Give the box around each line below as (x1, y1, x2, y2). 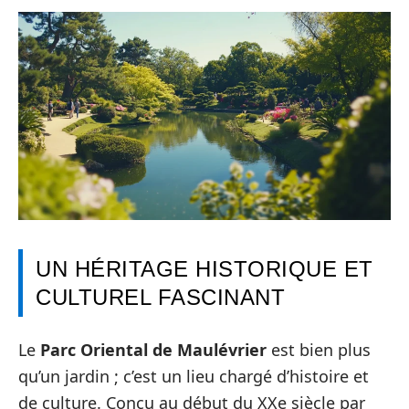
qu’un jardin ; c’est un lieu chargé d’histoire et (18, 365, 369, 388)
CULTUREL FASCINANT (36, 284, 285, 309)
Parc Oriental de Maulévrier (40, 339, 267, 362)
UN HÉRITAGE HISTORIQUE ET (36, 256, 373, 281)
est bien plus (267, 339, 371, 362)
